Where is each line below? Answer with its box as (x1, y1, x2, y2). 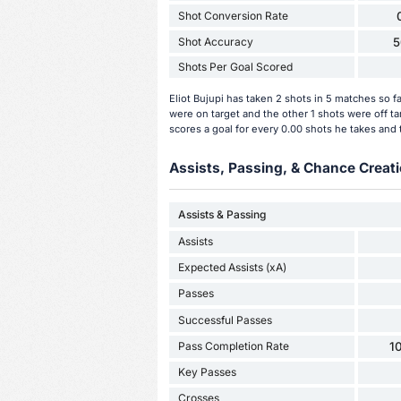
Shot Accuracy (177, 34, 253, 48)
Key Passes (177, 365, 236, 380)
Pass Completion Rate (177, 339, 289, 354)
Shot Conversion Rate (177, 8, 288, 22)
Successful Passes (177, 312, 272, 327)
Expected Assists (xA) (177, 260, 286, 275)
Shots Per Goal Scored (177, 60, 293, 74)
